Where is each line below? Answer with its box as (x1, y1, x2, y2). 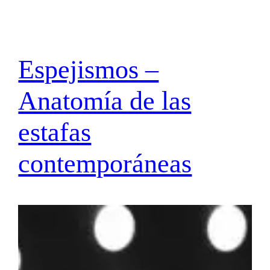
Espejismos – (18, 55, 159, 85)
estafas (18, 118, 92, 148)
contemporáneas (18, 149, 192, 179)
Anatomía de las (18, 86, 192, 116)
